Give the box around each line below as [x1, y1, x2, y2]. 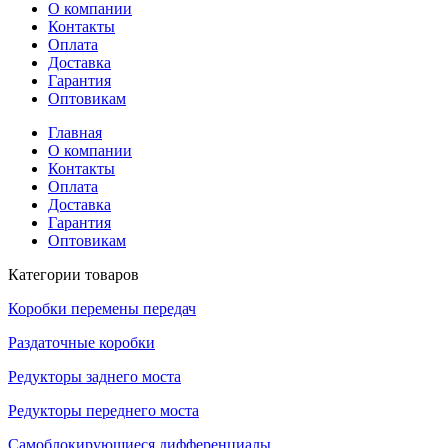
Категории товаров [8, 265, 139, 283]
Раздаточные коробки [8, 333, 155, 351]
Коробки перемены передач [8, 299, 196, 317]
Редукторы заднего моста [8, 367, 181, 385]
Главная [48, 123, 102, 141]
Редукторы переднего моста [8, 401, 199, 419]
